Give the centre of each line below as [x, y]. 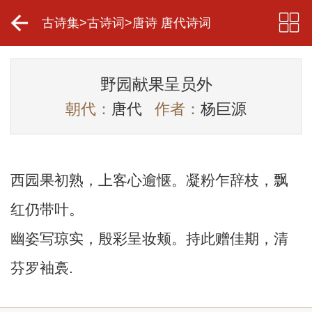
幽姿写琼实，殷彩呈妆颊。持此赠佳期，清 [149, 239]
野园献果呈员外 [156, 85]
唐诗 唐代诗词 [171, 23]
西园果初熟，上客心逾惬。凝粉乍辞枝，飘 [149, 180]
